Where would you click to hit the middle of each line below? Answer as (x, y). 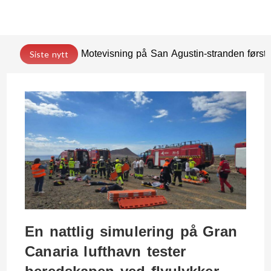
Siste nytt (49, 54)
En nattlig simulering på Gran (131, 231)
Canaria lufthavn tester (106, 251)
